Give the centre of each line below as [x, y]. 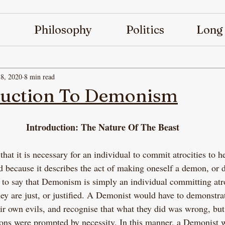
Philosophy [63, 30]
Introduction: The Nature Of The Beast [102, 127]
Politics [145, 30]
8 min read [39, 76]
